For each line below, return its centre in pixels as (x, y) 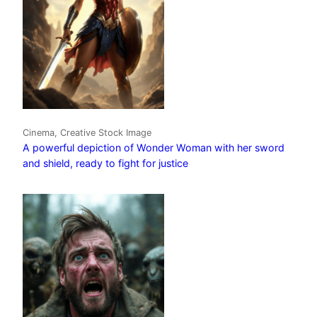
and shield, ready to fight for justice (105, 163)
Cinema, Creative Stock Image (87, 132)
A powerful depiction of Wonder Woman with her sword (154, 147)
